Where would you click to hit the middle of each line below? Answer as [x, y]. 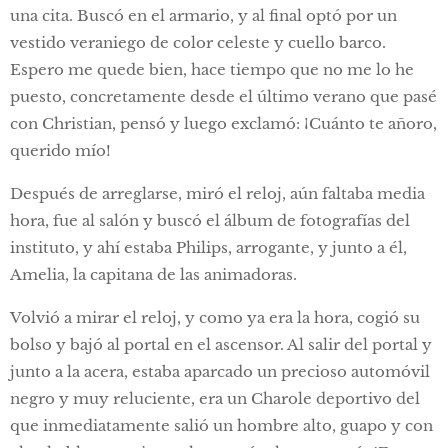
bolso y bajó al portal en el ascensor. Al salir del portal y [221, 345]
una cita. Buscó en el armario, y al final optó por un [203, 16]
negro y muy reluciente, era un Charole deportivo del [215, 399]
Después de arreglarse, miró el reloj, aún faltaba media [217, 194]
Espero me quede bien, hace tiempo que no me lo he [212, 70]
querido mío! [60, 151]
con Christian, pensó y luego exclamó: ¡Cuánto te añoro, [223, 124]
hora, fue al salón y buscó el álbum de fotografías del [210, 221]
